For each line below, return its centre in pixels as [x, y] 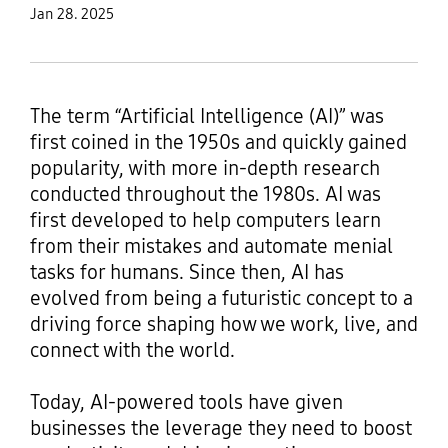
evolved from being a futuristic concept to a [221, 298]
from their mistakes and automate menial [211, 246]
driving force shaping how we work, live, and [223, 324]
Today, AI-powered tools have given [186, 402]
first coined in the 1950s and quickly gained [218, 142]
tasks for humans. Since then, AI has [186, 272]
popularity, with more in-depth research [204, 168]
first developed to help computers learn [205, 220]
